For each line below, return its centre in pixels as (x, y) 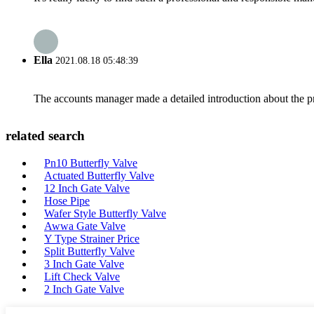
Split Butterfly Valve (89, 251)
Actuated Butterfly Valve (99, 176)
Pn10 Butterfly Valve (91, 163)
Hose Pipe (67, 201)
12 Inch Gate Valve (87, 188)
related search (45, 136)
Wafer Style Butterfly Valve (105, 213)
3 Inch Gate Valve (84, 264)
